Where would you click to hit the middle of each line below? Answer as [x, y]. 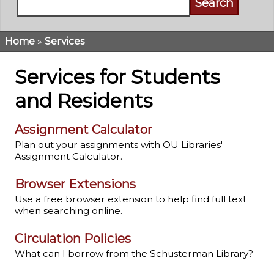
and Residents [83, 101]
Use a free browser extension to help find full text [131, 199]
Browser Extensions [75, 184]
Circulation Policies [73, 239]
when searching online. [68, 211]
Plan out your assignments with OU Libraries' [119, 145]
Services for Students [117, 77]
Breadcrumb [51, 55]
